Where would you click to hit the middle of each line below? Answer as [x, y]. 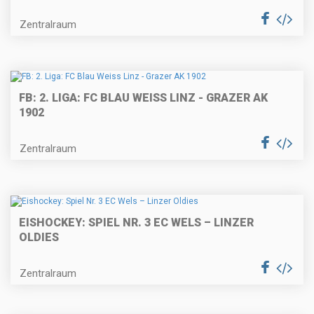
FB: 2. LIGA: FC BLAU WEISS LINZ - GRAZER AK [143, 98]
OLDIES [39, 237]
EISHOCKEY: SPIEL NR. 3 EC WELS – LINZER [136, 222]
